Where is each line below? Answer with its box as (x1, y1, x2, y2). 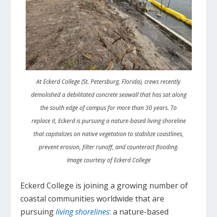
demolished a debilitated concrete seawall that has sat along (31, 90, 186, 99)
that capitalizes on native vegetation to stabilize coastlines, (33, 129, 184, 138)
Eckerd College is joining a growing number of (20, 180, 188, 191)
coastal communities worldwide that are (20, 193, 165, 204)
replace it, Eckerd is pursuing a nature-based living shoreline (31, 116, 186, 125)
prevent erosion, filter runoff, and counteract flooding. (38, 142, 179, 151)
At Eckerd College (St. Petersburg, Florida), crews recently (36, 77, 181, 86)
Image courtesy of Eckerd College (66, 155, 151, 164)
